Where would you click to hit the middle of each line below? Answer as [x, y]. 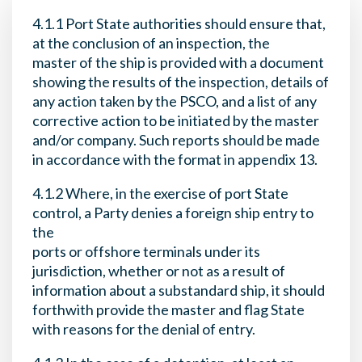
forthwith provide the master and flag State [168, 309]
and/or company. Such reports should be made [176, 140]
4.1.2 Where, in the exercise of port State [160, 193]
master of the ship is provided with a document [178, 62]
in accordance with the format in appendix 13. [175, 159]
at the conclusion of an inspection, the [151, 43]
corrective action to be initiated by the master [176, 120]
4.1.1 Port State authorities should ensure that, [179, 23]
